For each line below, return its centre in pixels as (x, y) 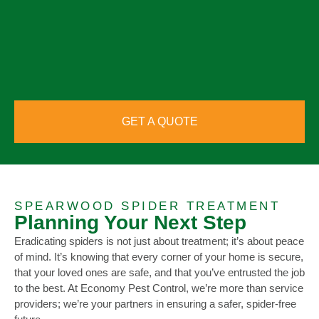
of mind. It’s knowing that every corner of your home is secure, (159, 257)
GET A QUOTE (159, 122)
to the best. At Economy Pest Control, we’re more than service (159, 288)
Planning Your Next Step (130, 223)
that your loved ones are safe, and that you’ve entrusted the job (159, 273)
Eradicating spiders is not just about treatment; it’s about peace (159, 241)
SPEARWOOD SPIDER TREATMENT (147, 206)
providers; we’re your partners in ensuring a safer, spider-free (155, 304)
